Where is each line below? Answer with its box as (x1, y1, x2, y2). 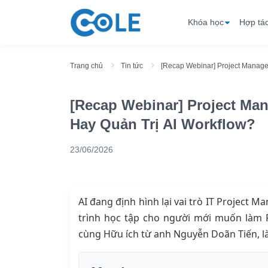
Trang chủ (70, 62, 103, 71)
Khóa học (188, 17, 224, 28)
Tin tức (121, 62, 143, 71)
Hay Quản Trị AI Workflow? (70, 116, 255, 133)
